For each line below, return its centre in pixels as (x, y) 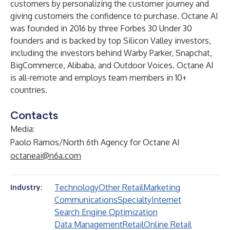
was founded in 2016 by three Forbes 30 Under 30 (101, 28)
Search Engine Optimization (106, 212)
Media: (22, 129)
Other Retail (121, 187)
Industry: (26, 187)
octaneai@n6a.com (46, 156)
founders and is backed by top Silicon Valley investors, (111, 41)
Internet (166, 200)
